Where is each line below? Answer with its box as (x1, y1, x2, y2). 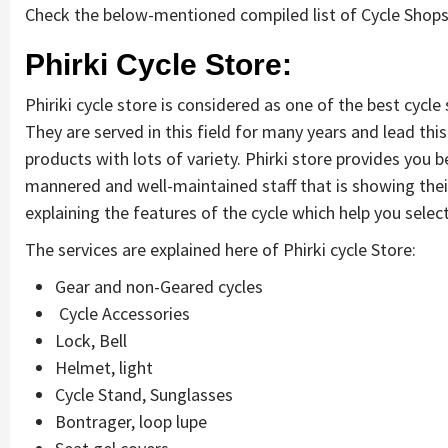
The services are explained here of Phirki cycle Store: (25, 237, 416, 261)
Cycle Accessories (55, 301, 190, 325)
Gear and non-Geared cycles (55, 274, 263, 298)
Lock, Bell (55, 328, 127, 352)
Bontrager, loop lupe (55, 409, 207, 433)
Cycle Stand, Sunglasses (55, 382, 233, 406)
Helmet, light (55, 355, 153, 379)
